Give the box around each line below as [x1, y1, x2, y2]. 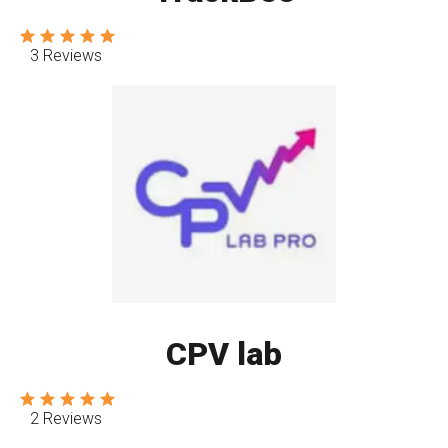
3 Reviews [30, 46, 102, 66]
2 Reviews [30, 409, 102, 429]
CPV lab [166, 335, 282, 374]
